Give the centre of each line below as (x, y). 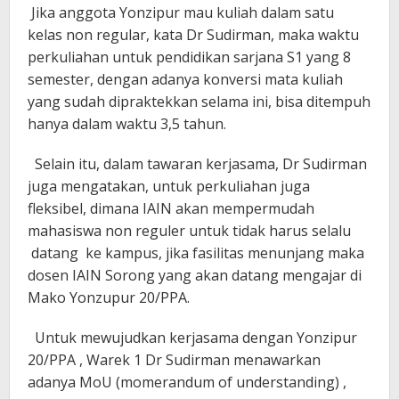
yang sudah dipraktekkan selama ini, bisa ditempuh (199, 101)
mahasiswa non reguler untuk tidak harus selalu (189, 230)
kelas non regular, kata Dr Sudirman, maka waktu (193, 34)
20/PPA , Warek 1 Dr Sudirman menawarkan (174, 359)
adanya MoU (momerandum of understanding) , (187, 382)
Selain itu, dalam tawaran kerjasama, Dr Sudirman (197, 163)
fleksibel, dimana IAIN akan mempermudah (171, 208)
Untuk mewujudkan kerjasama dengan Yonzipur (192, 337)
